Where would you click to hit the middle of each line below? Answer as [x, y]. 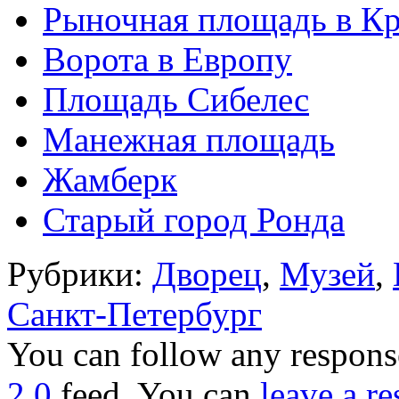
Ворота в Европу [167, 59]
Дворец [207, 273]
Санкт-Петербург [134, 313]
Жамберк [110, 179]
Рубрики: [80, 273]
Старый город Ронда [194, 219]
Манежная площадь [189, 139]
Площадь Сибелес [176, 99]
